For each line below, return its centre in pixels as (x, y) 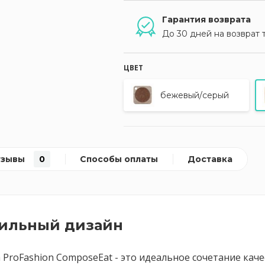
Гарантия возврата (206, 20)
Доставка (210, 159)
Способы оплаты (119, 159)
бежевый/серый (195, 95)
